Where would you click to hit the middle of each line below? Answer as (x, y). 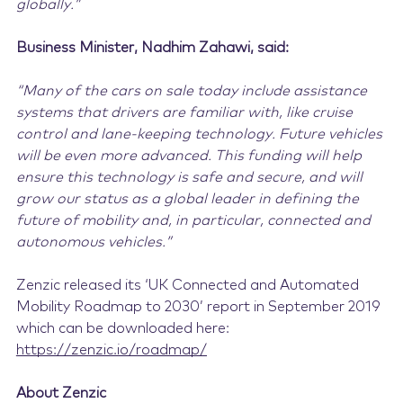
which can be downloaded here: (122, 328)
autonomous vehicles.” (94, 242)
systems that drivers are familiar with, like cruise (184, 112)
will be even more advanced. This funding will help (188, 156)
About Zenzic (61, 393)
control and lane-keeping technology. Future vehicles (199, 134)
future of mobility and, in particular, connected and (193, 220)
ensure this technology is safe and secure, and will (189, 177)
